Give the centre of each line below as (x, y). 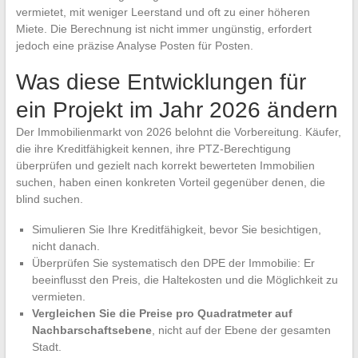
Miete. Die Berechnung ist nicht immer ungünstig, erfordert (163, 29)
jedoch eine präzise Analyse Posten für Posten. (134, 46)
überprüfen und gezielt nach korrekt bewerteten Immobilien (165, 166)
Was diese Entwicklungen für (161, 82)
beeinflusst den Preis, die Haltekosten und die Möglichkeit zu (185, 280)
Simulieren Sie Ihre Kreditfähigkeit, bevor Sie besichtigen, (176, 230)
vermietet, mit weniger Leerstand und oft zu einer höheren (163, 12)
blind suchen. (49, 199)
